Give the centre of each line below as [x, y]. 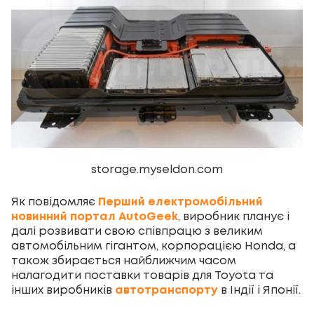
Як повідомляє [53, 202]
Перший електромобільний [179, 202]
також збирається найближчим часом [124, 261]
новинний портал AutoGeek [95, 217]
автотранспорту [166, 290]
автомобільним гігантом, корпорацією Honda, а [153, 246]
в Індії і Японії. [259, 290]
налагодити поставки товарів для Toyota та [142, 275]
